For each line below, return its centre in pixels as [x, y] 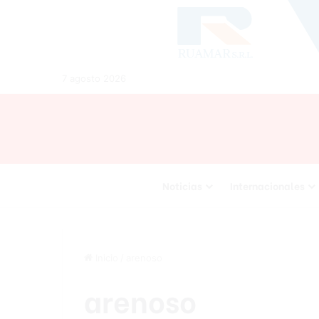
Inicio [105, 258]
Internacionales [267, 185]
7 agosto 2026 [94, 78]
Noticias [182, 185]
